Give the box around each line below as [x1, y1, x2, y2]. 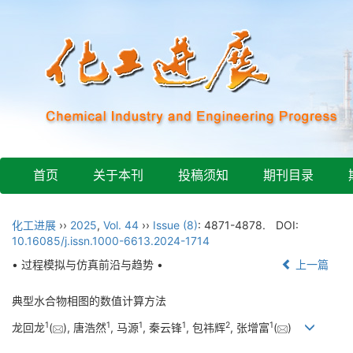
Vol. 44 [103, 218, 139, 232]
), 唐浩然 [63, 321, 106, 335]
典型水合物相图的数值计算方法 [12, 294, 166, 307]
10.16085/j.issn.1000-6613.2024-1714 [12, 234, 210, 247]
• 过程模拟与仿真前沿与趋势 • [12, 258, 163, 271]
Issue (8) [153, 218, 198, 232]
